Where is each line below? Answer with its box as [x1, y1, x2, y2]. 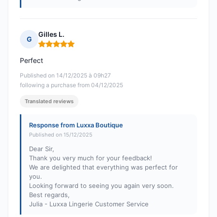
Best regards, [29, 191, 70, 199]
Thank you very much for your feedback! [29, 154, 152, 162]
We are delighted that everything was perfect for [29, 163, 178, 171]
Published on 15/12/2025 [29, 131, 93, 139]
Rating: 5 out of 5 [38, 43, 96, 53]
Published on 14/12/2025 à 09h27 [20, 72, 111, 79]
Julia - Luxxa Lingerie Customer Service [29, 200, 149, 208]
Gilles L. [38, 30, 64, 39]
